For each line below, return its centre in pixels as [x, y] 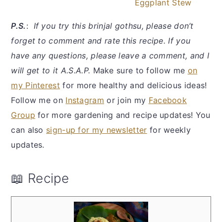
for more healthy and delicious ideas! [134, 85]
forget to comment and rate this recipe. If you [101, 40]
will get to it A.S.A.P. [52, 70]
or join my [126, 100]
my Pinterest [35, 85]
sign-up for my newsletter [97, 130]
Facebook [168, 100]
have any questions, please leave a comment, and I [110, 55]
